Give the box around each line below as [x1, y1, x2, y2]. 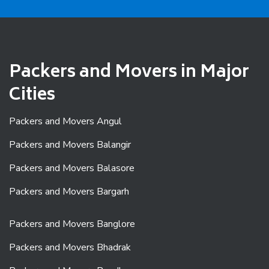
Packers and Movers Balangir [9, 138, 131, 151]
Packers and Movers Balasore [9, 162, 134, 175]
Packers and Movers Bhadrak [9, 241, 131, 254]
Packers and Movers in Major [9, 58, 249, 88]
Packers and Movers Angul [9, 115, 122, 128]
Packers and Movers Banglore [9, 217, 135, 231]
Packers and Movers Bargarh [9, 185, 129, 198]
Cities [9, 80, 55, 110]
